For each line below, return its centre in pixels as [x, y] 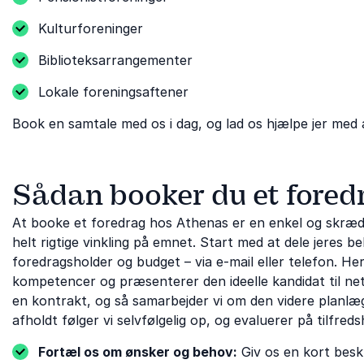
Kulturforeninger [91, 28]
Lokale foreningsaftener [113, 91]
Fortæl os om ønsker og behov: [138, 351]
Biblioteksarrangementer [115, 60]
